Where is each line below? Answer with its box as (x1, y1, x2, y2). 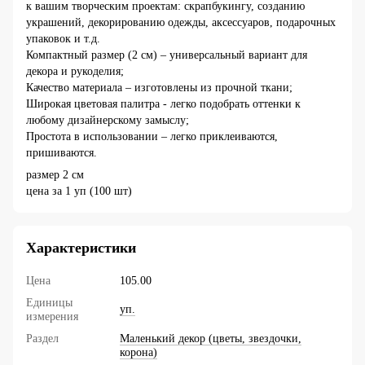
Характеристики (26, 239, 136, 256)
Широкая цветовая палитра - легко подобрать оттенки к (26, 97, 301, 110)
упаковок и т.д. (26, 32, 100, 45)
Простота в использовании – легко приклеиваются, (26, 130, 278, 143)
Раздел (26, 332, 59, 345)
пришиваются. (26, 146, 97, 159)
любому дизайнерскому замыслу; (26, 113, 189, 126)
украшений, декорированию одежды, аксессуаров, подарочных (26, 15, 336, 29)
